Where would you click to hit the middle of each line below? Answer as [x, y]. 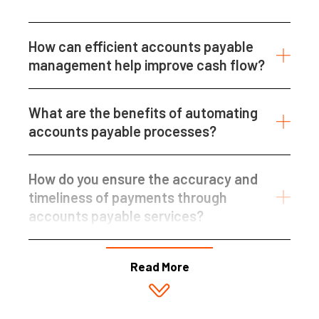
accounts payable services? [116, 216]
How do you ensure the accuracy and [143, 179]
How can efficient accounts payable [141, 47]
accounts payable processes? [122, 131]
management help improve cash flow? [147, 65]
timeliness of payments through [128, 198]
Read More [159, 267]
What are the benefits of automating [143, 113]
